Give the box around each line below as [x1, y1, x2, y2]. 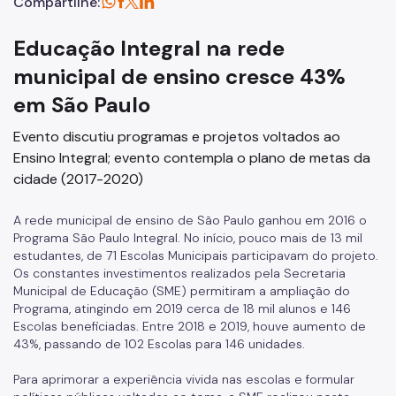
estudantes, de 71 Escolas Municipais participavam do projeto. [13, 247, 378, 263]
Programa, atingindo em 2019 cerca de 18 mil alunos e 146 [13, 301, 351, 316]
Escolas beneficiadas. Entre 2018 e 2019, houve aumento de [13, 318, 366, 334]
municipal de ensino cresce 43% [13, 63, 346, 90]
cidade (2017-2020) [13, 170, 143, 188]
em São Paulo [13, 91, 150, 118]
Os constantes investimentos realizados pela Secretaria [13, 265, 346, 281]
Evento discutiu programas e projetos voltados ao [13, 127, 340, 146]
